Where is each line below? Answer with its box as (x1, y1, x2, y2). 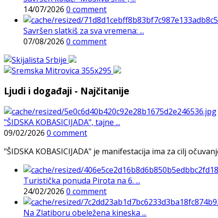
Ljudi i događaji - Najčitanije (4, 85, 129, 97)
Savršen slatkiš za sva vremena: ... (23, 25, 144, 36)
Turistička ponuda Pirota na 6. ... (23, 175, 140, 186)
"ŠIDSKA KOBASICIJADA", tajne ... (4, 116, 120, 127)
